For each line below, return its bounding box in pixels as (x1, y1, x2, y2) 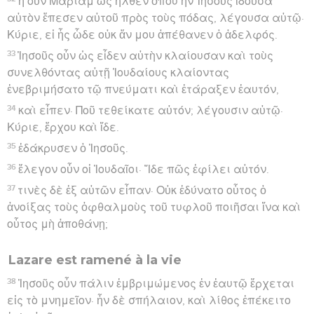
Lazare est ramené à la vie (8, 252, 182, 268)
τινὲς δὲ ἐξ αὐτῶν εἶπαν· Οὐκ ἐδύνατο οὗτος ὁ (18, 184, 267, 196)
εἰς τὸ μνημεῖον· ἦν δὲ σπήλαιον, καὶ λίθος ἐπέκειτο (7, 294, 291, 306)
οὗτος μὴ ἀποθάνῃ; (7, 218, 108, 230)
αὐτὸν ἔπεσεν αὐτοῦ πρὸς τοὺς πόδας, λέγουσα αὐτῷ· (7, 12, 304, 24)
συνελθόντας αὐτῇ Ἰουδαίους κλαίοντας (7, 67, 229, 78)
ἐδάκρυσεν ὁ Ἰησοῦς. (18, 142, 129, 154)
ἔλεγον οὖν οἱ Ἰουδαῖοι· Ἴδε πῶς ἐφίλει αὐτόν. (18, 163, 270, 175)
